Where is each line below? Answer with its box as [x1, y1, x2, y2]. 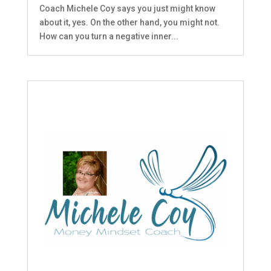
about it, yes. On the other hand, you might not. [39, 17, 220, 27]
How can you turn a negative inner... [39, 31, 178, 41]
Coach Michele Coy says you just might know [39, 3, 215, 13]
